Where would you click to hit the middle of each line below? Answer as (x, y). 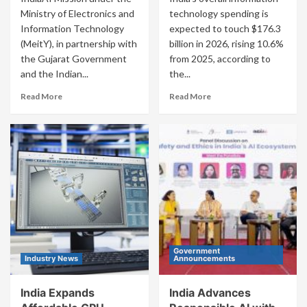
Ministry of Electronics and (77, 14)
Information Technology (72, 29)
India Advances (210, 293)
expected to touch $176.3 (225, 29)
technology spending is (219, 14)
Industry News (51, 259)
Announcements (204, 259)
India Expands (58, 293)
